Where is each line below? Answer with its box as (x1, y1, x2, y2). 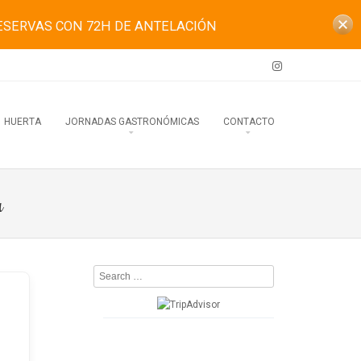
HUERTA (4, 116, 41, 127)
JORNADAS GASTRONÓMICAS (65, 116, 199, 127)
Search (93, 267, 126, 279)
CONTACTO (223, 116, 275, 127)
